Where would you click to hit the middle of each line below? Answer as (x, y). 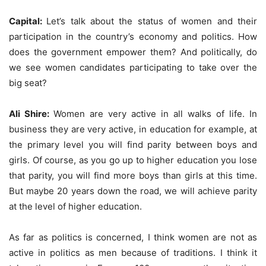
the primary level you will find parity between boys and (133, 144)
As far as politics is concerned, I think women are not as (133, 237)
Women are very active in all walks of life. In (155, 113)
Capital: (28, 21)
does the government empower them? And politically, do (133, 52)
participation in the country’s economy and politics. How (133, 36)
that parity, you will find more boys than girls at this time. (133, 175)
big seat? (28, 83)
